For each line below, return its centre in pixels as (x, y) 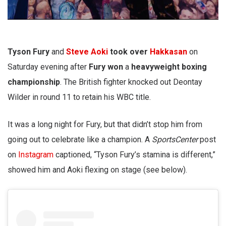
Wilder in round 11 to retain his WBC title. (79, 97)
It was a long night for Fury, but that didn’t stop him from (105, 124)
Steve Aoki (87, 51)
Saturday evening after (48, 67)
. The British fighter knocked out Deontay (131, 82)
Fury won (106, 67)
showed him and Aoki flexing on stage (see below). (97, 169)
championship (34, 82)
